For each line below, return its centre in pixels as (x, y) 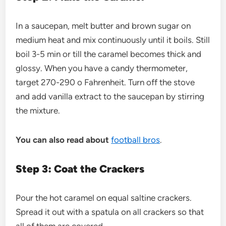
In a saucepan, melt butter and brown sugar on (103, 25)
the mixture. (38, 110)
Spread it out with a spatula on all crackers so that (110, 212)
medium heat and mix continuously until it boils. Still (113, 40)
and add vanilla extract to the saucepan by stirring (110, 96)
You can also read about (63, 139)
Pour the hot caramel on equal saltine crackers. (104, 197)
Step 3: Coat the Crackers (81, 168)
